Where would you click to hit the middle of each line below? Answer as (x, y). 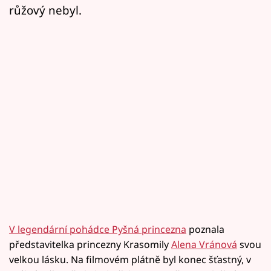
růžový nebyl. (45, 10)
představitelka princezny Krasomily (90, 245)
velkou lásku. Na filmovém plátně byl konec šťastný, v (130, 260)
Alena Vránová (204, 245)
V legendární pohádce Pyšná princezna (98, 230)
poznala (205, 230)
